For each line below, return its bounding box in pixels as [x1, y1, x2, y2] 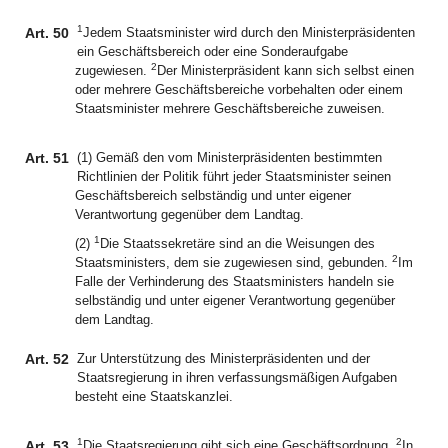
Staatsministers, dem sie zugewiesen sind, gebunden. [75, 255, 392, 270]
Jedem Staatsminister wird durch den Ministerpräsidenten [83, 25, 415, 40]
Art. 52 [25, 351, 69, 367]
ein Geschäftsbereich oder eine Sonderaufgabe [77, 44, 348, 59]
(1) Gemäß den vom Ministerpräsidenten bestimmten [77, 150, 382, 165]
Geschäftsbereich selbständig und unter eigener [75, 188, 351, 203]
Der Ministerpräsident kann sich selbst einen [157, 63, 414, 78]
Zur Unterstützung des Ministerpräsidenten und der [77, 351, 370, 366]
